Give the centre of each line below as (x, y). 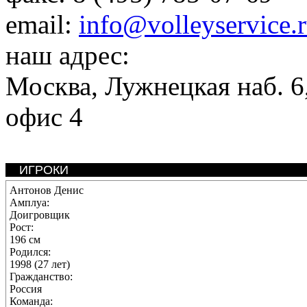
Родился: (30, 252)
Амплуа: (29, 202)
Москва (48, 86)
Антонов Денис (47, 190)
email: (42, 24)
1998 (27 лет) (40, 264)
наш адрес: (67, 55)
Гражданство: (41, 277)
